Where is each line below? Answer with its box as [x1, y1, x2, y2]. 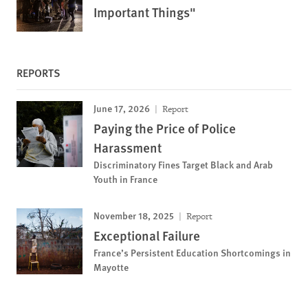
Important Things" [93, 2, 196, 21]
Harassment [93, 137, 162, 157]
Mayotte [93, 259, 129, 274]
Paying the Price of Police [93, 118, 236, 137]
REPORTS [16, 64, 60, 80]
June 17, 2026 [93, 100, 150, 115]
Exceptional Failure [93, 225, 200, 245]
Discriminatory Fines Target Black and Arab [93, 157, 273, 171]
